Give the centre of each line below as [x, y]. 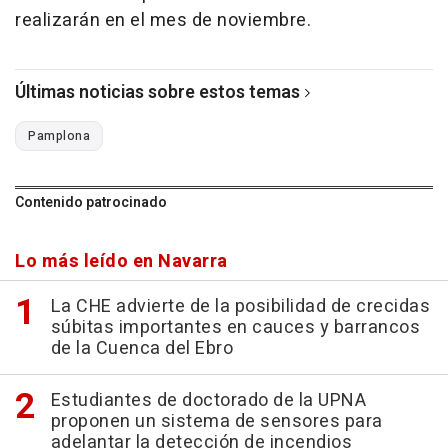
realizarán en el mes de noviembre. [163, 21]
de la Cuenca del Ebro [141, 349]
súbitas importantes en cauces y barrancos [235, 328]
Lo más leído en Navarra [121, 262]
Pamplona [59, 136]
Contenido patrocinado [91, 203]
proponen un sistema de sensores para [216, 422]
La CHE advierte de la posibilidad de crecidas [240, 307]
